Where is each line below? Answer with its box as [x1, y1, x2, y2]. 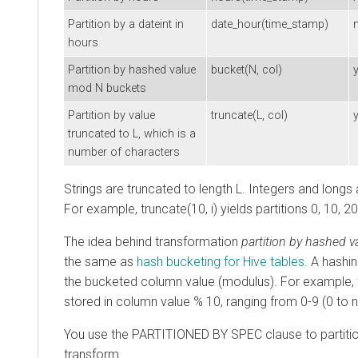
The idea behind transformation [64, 233, 241, 249]
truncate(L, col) [211, 108, 288, 122]
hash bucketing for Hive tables [137, 253, 304, 269]
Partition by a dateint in [68, 17, 184, 31]
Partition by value [68, 108, 155, 122]
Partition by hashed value [68, 62, 196, 77]
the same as [64, 253, 137, 269]
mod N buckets [68, 81, 146, 95]
